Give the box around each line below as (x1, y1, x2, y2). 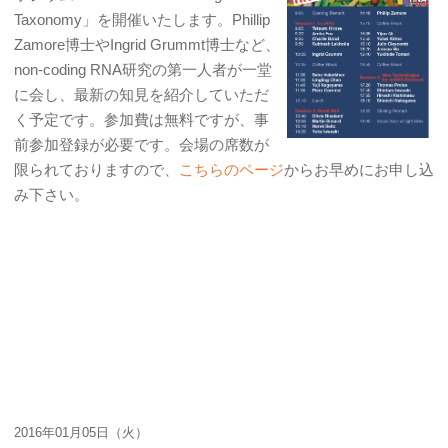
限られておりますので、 (14, 161, 179, 178)
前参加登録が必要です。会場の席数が (14, 136, 269, 153)
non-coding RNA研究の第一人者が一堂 (14, 61, 272, 78)
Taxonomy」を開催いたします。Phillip (14, 11, 270, 28)
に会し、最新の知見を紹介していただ (14, 86, 269, 103)
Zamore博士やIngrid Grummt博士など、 (14, 36, 280, 53)
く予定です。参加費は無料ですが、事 (14, 111, 269, 128)
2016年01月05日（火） (14, 425, 148, 440)
